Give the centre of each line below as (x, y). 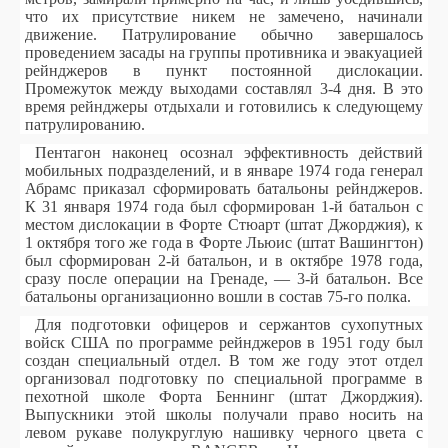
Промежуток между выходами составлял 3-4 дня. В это (224, 88)
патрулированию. (85, 124)
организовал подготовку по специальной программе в (224, 378)
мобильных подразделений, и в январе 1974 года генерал (224, 170)
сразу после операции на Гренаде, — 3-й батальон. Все (224, 278)
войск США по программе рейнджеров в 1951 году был (224, 342)
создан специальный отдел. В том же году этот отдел (224, 360)
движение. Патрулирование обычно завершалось (224, 34)
